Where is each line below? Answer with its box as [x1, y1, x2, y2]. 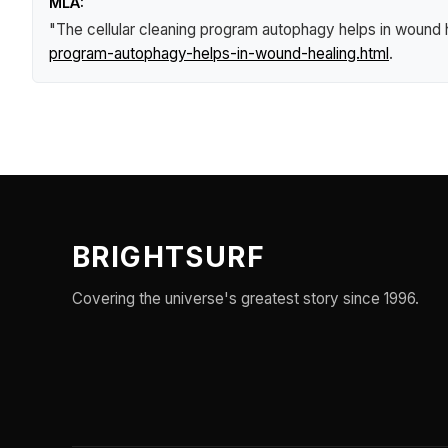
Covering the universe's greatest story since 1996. [72, 289, 419, 308]
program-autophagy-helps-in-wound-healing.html [49, 43, 389, 63]
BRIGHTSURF [72, 240, 265, 274]
